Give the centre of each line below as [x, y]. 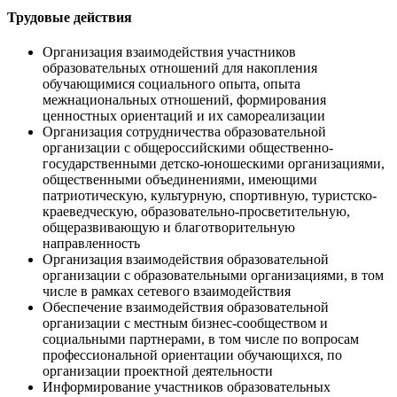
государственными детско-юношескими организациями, [214, 164]
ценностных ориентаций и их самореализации [184, 116]
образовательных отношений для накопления [180, 68]
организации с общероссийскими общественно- [188, 148]
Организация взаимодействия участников [169, 52]
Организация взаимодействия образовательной [186, 260]
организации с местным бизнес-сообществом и [185, 323]
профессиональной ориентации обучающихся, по [192, 355]
